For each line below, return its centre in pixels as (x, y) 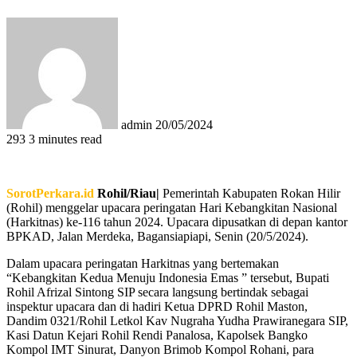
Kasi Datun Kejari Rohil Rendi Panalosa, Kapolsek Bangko (157, 335)
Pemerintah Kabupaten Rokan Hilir (250, 193)
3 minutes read (65, 139)
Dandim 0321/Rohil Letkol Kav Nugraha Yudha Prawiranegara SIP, (177, 320)
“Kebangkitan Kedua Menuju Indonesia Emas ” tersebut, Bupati (168, 277)
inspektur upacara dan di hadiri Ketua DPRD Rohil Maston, (157, 306)
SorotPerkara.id (50, 193)
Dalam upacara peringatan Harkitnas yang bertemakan (143, 263)
